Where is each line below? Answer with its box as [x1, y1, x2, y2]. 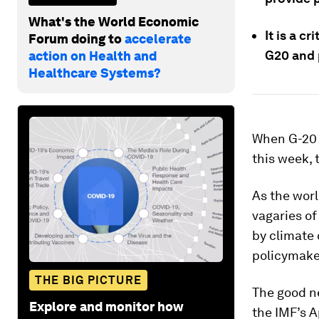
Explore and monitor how [29, 298, 184, 314]
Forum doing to [28, 31, 125, 46]
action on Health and [28, 48, 157, 63]
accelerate [125, 31, 192, 46]
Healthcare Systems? [28, 65, 161, 80]
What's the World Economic [28, 14, 199, 29]
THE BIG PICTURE [35, 273, 142, 287]
